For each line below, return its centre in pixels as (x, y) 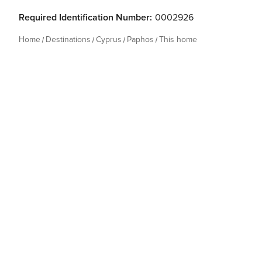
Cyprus (109, 39)
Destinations (68, 39)
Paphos (140, 39)
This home (178, 39)
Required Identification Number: (85, 18)
